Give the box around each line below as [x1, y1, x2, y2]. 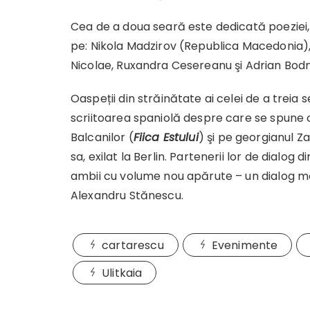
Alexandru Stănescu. [71, 187, 183, 203]
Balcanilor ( [71, 129, 134, 145]
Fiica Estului [133, 129, 199, 145]
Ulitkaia [102, 264, 143, 281]
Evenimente [211, 237, 278, 253]
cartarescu [102, 237, 164, 253]
